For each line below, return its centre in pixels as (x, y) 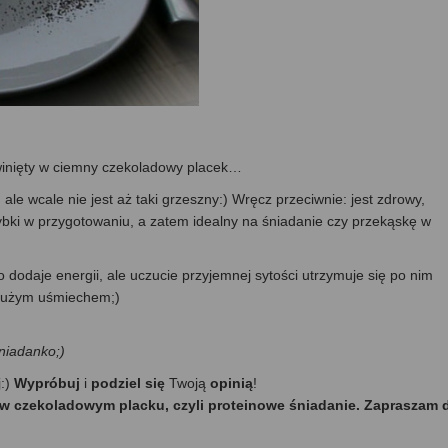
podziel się (128, 382)
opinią (231, 382)
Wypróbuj (49, 382)
